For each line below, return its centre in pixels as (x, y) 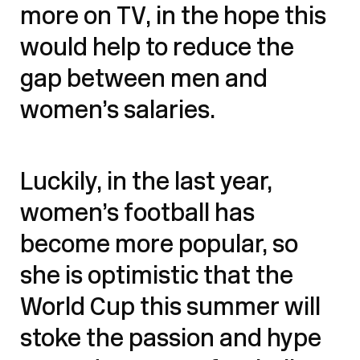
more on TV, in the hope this (173, 18)
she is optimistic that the (157, 277)
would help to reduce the (157, 49)
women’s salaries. (118, 112)
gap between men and (144, 80)
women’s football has (137, 215)
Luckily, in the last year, (146, 183)
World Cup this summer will (170, 309)
